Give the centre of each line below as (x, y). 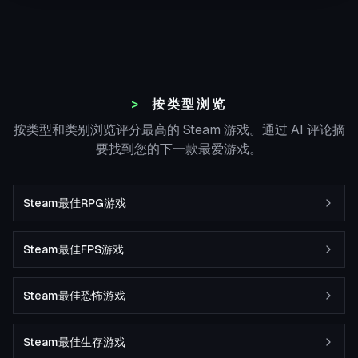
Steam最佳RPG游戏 (75, 203)
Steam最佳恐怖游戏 (74, 296)
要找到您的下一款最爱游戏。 (179, 149)
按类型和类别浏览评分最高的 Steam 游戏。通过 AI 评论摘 (179, 130)
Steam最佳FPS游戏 (74, 249)
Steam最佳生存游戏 (74, 342)
